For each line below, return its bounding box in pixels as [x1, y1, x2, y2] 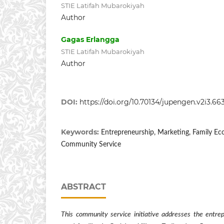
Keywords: [61, 127, 101, 136]
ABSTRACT [61, 181, 106, 191]
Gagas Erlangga [61, 34, 119, 44]
